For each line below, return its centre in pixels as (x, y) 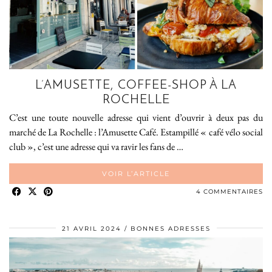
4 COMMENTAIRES (229, 191)
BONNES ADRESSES (170, 228)
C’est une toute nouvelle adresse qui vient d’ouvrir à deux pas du (136, 117)
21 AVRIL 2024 (91, 228)
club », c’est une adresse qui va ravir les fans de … (96, 146)
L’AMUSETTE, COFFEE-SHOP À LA (136, 85)
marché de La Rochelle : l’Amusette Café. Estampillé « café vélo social (136, 132)
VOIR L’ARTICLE (136, 173)
